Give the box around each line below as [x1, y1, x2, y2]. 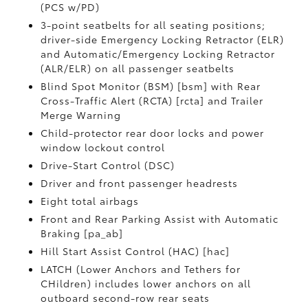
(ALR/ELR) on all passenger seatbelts [41, 61, 235, 75]
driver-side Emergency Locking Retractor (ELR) [41, 32, 285, 46]
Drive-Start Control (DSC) [41, 158, 175, 172]
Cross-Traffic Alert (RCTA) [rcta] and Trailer [41, 93, 264, 107]
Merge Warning [41, 108, 122, 122]
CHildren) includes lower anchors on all [41, 276, 252, 290]
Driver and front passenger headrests [41, 176, 239, 190]
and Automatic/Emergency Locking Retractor [41, 47, 276, 60]
